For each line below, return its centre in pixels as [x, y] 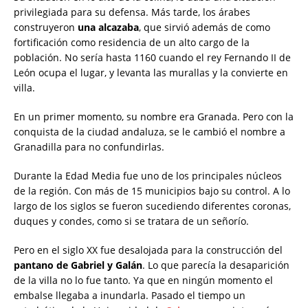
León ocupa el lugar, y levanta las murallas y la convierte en [151, 73]
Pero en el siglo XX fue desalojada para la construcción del [148, 250]
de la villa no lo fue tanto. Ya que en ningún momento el [143, 280]
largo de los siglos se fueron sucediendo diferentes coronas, [152, 206]
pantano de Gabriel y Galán [78, 265]
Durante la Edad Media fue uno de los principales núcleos [148, 176]
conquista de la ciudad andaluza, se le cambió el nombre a [150, 132]
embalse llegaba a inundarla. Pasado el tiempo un [130, 296]
